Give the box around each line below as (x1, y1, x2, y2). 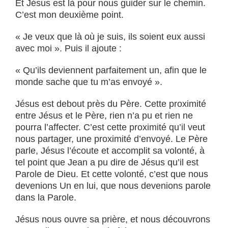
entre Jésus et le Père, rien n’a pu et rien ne (15, 110, 193, 121)
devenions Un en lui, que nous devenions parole (15, 181, 211, 191)
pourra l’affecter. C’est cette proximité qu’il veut (15, 122, 205, 132)
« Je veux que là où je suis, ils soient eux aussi (15, 32, 205, 42)
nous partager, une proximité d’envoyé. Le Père (15, 134, 208, 144)
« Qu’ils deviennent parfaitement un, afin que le (15, 65, 207, 75)
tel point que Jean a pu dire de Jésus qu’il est (15, 157, 198, 167)
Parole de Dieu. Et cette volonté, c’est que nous (15, 169, 208, 179)
